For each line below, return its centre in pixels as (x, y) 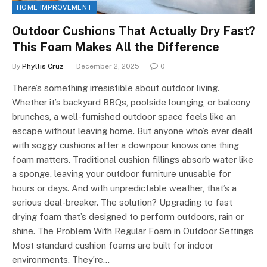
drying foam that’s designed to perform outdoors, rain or (128, 217)
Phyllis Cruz (43, 66)
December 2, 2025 (108, 66)
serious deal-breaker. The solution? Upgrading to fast (122, 203)
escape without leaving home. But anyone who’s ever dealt (132, 131)
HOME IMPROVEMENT (55, 7)
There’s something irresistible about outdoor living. (116, 88)
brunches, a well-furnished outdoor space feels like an (124, 117)
